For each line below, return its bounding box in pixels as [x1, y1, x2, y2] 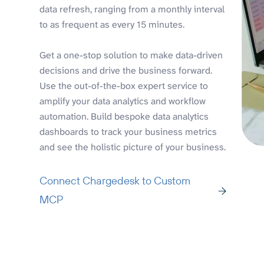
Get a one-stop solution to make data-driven [39, 49, 223, 62]
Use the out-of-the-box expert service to [39, 80, 209, 93]
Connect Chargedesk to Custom [39, 174, 191, 188]
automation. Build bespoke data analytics [39, 110, 209, 123]
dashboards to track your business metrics [39, 126, 217, 138]
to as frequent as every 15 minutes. [39, 18, 185, 31]
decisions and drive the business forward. [39, 64, 213, 77]
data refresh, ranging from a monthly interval [39, 3, 225, 16]
